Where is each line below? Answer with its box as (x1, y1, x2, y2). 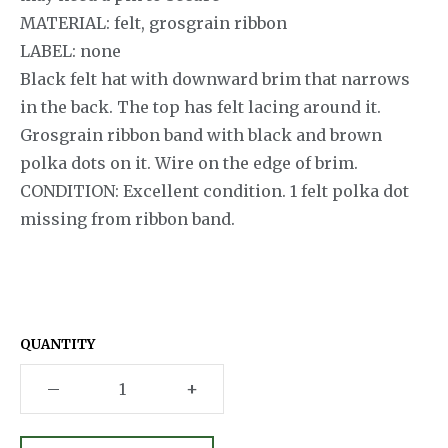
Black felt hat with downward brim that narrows (20, 69, 410, 90)
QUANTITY (20, 335, 95, 353)
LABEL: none (20, 41, 121, 62)
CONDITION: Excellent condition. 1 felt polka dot (20, 181, 409, 202)
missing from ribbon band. (20, 209, 235, 230)
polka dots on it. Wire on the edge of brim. (20, 153, 358, 174)
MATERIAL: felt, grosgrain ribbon (20, 13, 287, 34)
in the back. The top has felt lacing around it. (20, 97, 381, 118)
